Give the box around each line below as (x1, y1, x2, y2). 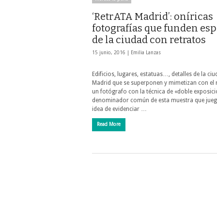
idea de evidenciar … (92, 106, 147, 112)
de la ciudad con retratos (92, 34, 206, 46)
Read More (97, 122, 121, 127)
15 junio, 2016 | (92, 50, 131, 55)
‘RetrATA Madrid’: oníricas (92, 11, 213, 22)
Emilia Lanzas (131, 50, 161, 55)
